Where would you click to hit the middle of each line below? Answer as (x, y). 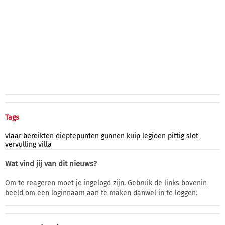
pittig (176, 136)
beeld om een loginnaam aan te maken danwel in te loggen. (101, 193)
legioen (154, 136)
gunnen (113, 136)
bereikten (38, 136)
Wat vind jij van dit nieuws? (51, 163)
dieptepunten (77, 136)
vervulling (21, 144)
